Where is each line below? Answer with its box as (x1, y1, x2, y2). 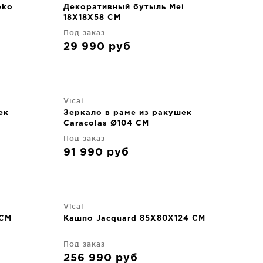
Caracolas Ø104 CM (63, 120, 149, 127)
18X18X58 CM (63, 15, 121, 21)
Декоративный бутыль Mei (63, 4, 184, 11)
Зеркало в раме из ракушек (63, 110, 192, 116)
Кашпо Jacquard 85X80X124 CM (63, 215, 205, 222)
